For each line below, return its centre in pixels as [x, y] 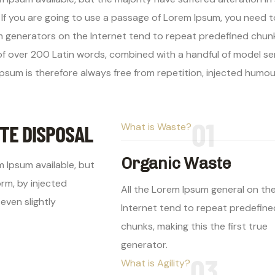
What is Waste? [156, 127]
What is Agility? [156, 263]
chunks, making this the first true [194, 227]
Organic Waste [176, 164]
